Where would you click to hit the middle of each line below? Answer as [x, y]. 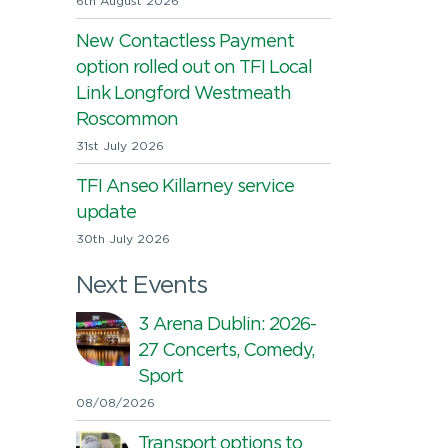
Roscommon [127, 120]
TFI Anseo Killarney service [185, 187]
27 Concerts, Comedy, [226, 351]
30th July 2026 [123, 239]
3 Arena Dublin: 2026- [227, 325]
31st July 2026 [120, 146]
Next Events [141, 286]
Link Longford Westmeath [183, 94]
